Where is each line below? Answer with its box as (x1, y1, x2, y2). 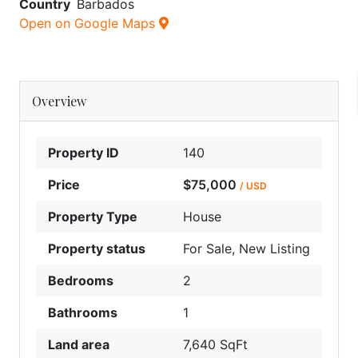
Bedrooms (48, 272, 113, 288)
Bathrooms (48, 304, 117, 320)
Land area (48, 336, 109, 352)
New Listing (239, 240, 310, 257)
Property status (48, 240, 145, 257)
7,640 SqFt (183, 336, 248, 352)
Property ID (48, 144, 119, 161)
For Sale (183, 240, 232, 257)
